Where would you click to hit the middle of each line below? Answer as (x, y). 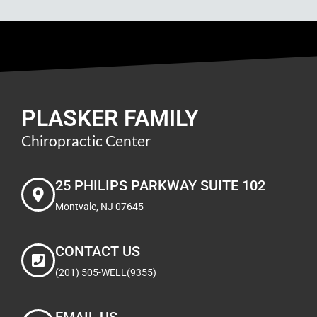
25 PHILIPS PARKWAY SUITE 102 (160, 185)
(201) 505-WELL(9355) (106, 272)
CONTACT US (98, 251)
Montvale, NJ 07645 (99, 206)
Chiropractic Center (86, 140)
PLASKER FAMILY (110, 118)
